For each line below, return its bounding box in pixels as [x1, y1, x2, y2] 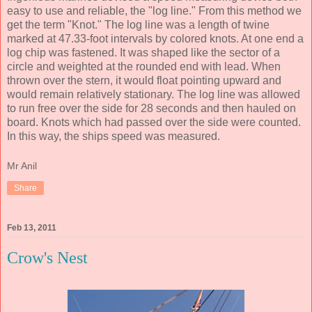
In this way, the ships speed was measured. [7, 130, 220, 142]
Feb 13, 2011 [7, 223, 56, 233]
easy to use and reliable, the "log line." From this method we [7, 4, 302, 17]
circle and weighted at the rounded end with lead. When [7, 60, 281, 72]
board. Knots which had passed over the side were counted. [7, 116, 301, 128]
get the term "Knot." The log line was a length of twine [7, 18, 270, 31]
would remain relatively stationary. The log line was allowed [7, 88, 300, 100]
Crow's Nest [7, 249, 88, 267]
